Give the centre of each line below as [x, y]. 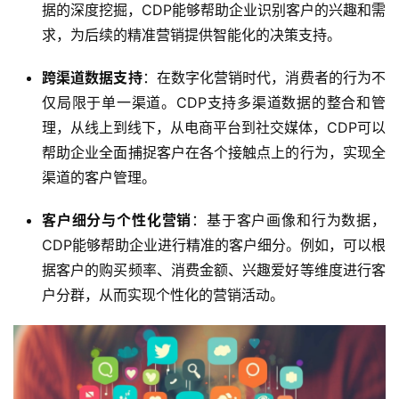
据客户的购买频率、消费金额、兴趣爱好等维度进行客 [214, 270]
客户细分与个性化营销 [117, 220]
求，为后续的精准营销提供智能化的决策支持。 [191, 35]
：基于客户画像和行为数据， [289, 220]
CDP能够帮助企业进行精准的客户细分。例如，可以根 [214, 245]
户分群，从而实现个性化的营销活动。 [163, 295]
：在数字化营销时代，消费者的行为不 [264, 78]
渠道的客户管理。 [99, 178]
